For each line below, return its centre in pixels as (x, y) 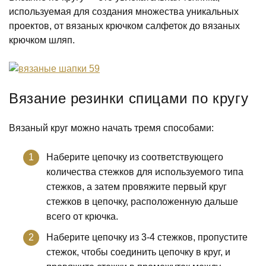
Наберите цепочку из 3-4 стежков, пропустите (147, 237)
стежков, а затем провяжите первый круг (137, 187)
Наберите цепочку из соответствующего (135, 157)
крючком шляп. (42, 40)
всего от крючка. (82, 216)
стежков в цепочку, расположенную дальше (142, 202)
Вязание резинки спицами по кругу (129, 98)
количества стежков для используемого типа (145, 172)
